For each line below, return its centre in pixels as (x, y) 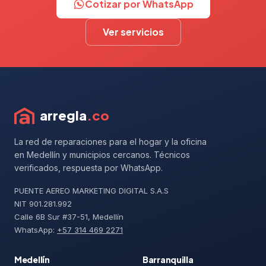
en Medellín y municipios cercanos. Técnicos (102, 154)
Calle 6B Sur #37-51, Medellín (69, 216)
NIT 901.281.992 (43, 203)
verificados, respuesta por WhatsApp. (88, 167)
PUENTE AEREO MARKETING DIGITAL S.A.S (91, 190)
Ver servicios (133, 32)
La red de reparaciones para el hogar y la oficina (110, 141)
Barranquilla (168, 259)
